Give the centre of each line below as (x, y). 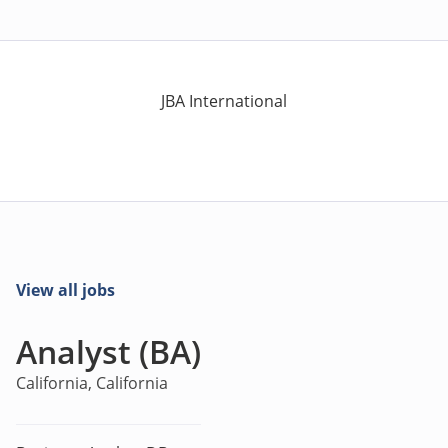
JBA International (224, 101)
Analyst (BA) (108, 351)
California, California (92, 383)
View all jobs (65, 290)
